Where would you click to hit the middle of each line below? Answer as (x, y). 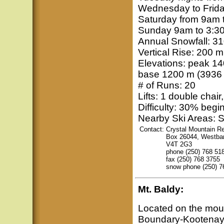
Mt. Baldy (159, 189)
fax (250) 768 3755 (193, 159)
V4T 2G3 (179, 144)
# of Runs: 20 (166, 85)
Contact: (151, 129)
